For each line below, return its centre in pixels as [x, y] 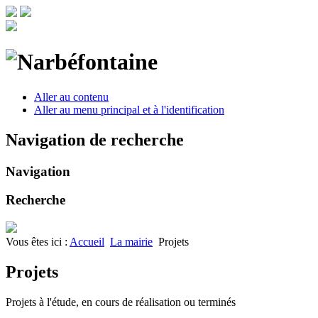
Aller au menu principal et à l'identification [129, 109]
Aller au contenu [71, 97]
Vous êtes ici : [38, 242]
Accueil [87, 242]
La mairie [131, 242]
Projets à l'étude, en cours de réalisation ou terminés [121, 302]
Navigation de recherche [95, 139]
